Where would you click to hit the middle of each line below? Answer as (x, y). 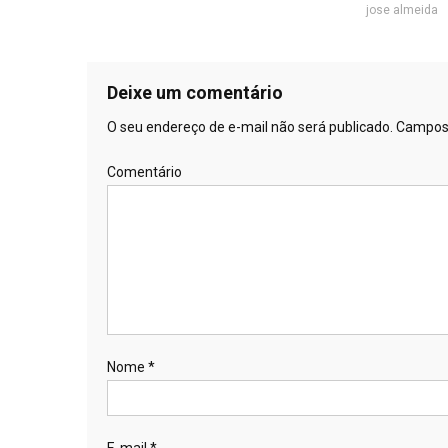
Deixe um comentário (195, 92)
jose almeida (401, 10)
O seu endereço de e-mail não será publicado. (250, 127)
